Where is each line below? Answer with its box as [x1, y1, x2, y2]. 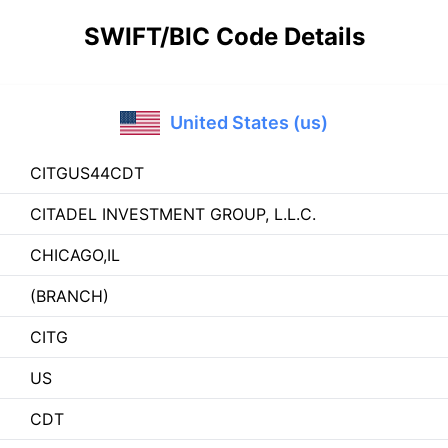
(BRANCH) [30, 286, 109, 306]
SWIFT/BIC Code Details [83, 22, 365, 51]
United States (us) [170, 112, 328, 133]
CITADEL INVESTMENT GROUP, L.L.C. [30, 204, 316, 224]
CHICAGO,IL [30, 245, 120, 265]
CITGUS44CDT [30, 163, 144, 183]
